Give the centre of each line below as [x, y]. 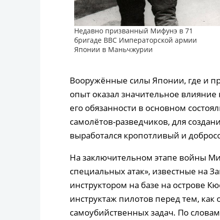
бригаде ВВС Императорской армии [136, 40]
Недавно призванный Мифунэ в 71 [134, 31]
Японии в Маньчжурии [113, 50]
